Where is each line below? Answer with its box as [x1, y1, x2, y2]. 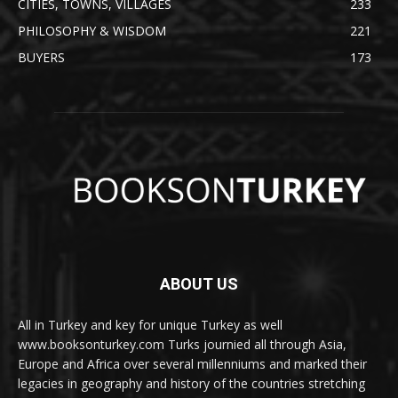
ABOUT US [160, 274, 238, 293]
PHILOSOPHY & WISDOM [18, 22, 166, 40]
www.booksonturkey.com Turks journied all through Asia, [18, 335, 346, 353]
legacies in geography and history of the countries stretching [18, 374, 365, 392]
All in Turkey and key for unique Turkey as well [18, 315, 283, 333]
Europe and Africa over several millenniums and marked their [18, 354, 367, 372]
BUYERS [18, 49, 65, 67]
